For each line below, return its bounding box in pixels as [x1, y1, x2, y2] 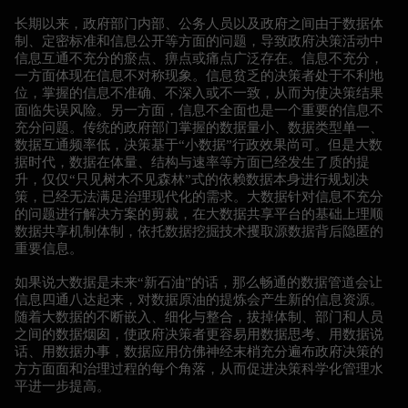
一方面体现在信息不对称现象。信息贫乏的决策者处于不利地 [15, 67, 383, 83]
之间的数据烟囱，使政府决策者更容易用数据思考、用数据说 [15, 326, 383, 342]
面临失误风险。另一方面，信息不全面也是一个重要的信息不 [15, 102, 383, 117]
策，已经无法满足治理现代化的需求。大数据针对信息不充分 [15, 189, 383, 204]
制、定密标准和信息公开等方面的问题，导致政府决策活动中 [15, 33, 383, 48]
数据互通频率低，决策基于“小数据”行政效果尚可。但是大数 [15, 137, 382, 152]
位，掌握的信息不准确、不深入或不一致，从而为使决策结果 [15, 85, 383, 100]
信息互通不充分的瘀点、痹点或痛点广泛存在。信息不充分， [15, 50, 383, 66]
